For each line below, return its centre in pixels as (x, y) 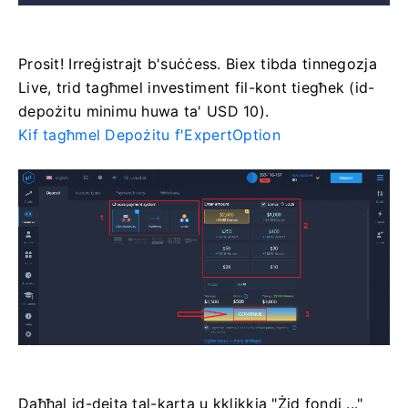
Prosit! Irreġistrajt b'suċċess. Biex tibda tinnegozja (198, 63)
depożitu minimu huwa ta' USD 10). (144, 111)
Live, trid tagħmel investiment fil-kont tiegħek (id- (197, 87)
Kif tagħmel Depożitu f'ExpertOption (149, 134)
